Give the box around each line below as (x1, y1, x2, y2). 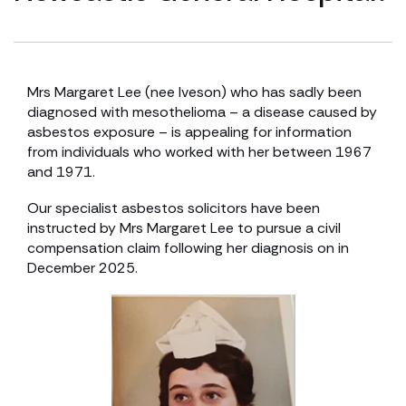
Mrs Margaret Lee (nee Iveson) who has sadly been (27, 82, 362, 101)
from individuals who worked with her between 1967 (27, 142, 372, 161)
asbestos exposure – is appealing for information (27, 122, 352, 141)
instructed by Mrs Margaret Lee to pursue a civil (27, 218, 341, 237)
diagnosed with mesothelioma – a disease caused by (27, 102, 377, 121)
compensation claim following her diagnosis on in (27, 238, 349, 257)
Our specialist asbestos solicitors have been (27, 198, 320, 217)
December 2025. (27, 258, 138, 277)
